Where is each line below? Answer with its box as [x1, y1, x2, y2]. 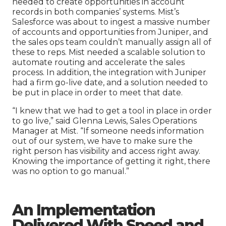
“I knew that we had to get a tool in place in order [12, 106, 212, 116]
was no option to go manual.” [12, 166, 129, 177]
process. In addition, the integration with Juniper [12, 68, 206, 78]
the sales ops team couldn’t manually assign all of [12, 37, 211, 47]
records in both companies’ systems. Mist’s [12, 7, 179, 17]
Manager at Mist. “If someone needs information [12, 126, 204, 136]
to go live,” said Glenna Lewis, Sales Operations [12, 116, 197, 126]
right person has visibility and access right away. [12, 146, 200, 156]
